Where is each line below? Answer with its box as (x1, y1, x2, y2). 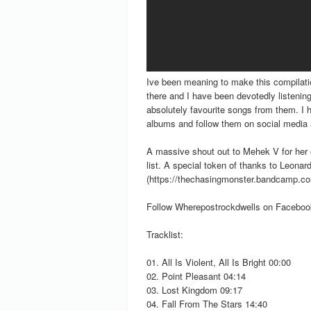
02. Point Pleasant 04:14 (146, 269, 246, 283)
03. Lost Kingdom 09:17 (146, 283, 242, 296)
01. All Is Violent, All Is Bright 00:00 (146, 255, 291, 269)
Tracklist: (146, 228, 183, 241)
